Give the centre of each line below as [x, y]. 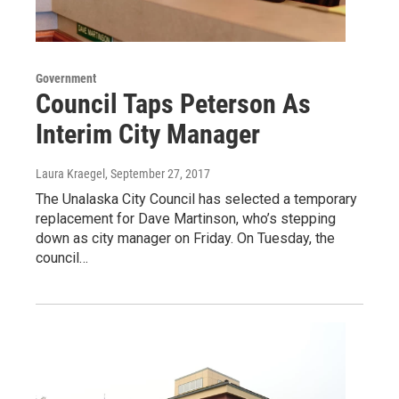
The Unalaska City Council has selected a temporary [196, 199]
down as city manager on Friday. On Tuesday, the [185, 238]
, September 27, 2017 [158, 173]
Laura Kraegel [70, 173]
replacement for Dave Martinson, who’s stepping [186, 218]
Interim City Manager [148, 134]
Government [66, 78]
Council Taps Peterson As [173, 103]
